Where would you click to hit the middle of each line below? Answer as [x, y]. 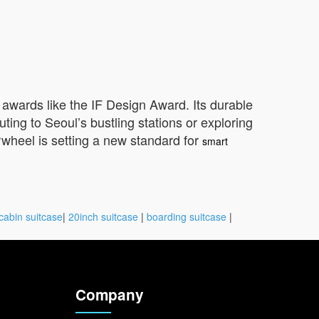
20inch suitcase [103, 216]
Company [110, 294]
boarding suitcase [187, 216]
